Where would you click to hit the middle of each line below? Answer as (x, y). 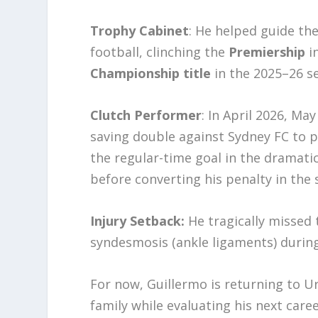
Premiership (267, 52)
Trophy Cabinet (140, 31)
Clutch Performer (146, 115)
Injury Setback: (138, 220)
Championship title (151, 73)
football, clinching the (160, 52)
